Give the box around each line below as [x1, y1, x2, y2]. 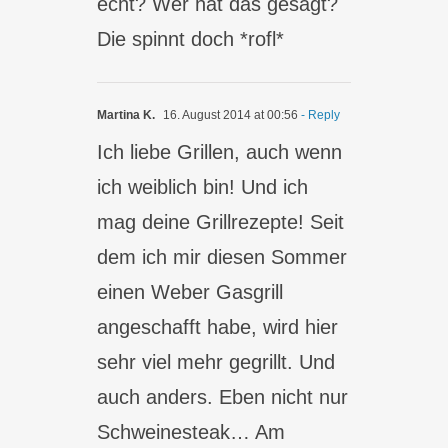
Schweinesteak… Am [97, 421, 286, 443]
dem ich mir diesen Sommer [97, 246, 348, 268]
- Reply [298, 108, 341, 122]
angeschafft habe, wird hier [97, 316, 339, 338]
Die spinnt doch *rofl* [97, 28, 285, 50]
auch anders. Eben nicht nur [97, 386, 349, 408]
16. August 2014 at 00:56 [160, 108, 299, 122]
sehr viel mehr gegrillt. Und [97, 351, 336, 373]
